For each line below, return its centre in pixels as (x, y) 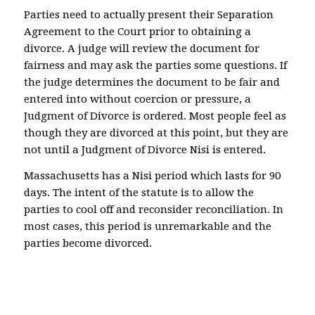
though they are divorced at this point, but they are (156, 133)
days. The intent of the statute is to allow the (139, 192)
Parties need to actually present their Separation (148, 15)
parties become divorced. (88, 243)
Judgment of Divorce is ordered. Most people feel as (155, 116)
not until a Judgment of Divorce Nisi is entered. (144, 150)
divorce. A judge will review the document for (141, 49)
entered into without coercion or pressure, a (137, 99)
